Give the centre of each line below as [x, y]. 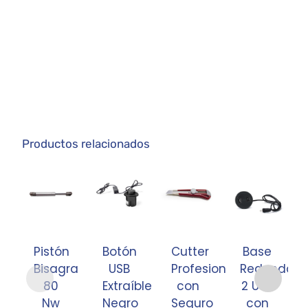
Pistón [52, 252]
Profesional [205, 269]
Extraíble [128, 286]
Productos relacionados [86, 144]
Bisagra [56, 269]
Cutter [190, 252]
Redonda [267, 269]
